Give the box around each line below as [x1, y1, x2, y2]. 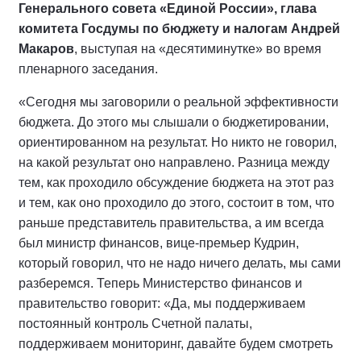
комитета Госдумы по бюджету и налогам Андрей [19, 22, 340, 36]
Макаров [19, 42, 74, 56]
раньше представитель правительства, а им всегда [19, 216, 324, 230]
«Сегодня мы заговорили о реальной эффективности [19, 95, 338, 110]
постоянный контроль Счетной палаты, [19, 317, 252, 331]
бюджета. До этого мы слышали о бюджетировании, [19, 115, 329, 130]
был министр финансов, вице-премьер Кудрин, [19, 236, 299, 251]
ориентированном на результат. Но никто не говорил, [19, 135, 337, 150]
